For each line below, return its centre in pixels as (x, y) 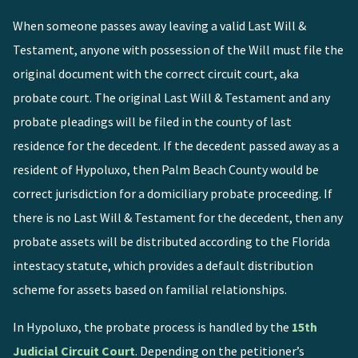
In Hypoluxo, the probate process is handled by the (152, 327)
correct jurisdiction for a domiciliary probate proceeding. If (172, 194)
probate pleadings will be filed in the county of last (152, 122)
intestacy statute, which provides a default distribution (163, 266)
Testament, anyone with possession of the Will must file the (178, 50)
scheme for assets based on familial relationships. (149, 290)
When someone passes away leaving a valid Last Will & (159, 26)
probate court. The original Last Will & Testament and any (171, 98)
